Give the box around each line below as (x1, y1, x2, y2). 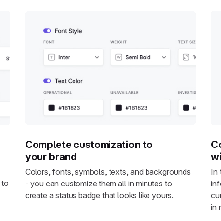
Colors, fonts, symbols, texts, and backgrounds (25, 166, 191, 177)
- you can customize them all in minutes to (25, 178, 172, 188)
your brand (25, 151, 77, 163)
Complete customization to (25, 139, 153, 151)
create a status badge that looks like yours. (25, 190, 174, 200)
